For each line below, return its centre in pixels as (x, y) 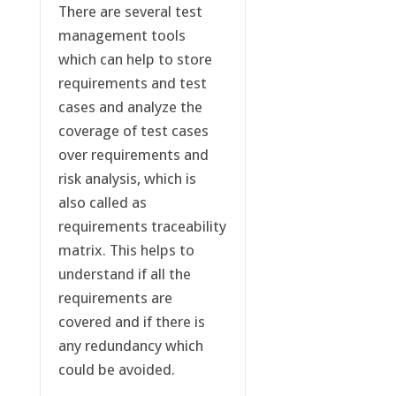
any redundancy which (130, 346)
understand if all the (124, 274)
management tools (122, 36)
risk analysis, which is (127, 179)
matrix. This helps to (126, 251)
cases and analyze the (130, 107)
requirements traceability (142, 227)
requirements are (115, 298)
